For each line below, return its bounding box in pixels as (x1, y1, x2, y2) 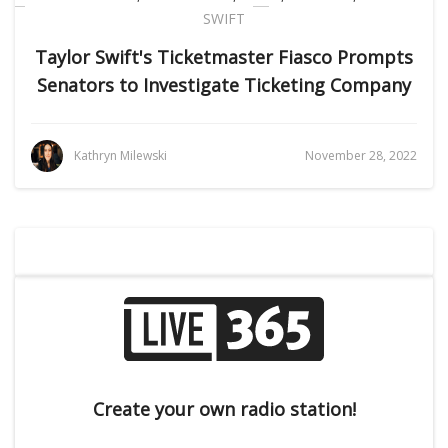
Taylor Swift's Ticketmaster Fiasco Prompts (35, 45, 413, 70)
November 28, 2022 (305, 147, 417, 165)
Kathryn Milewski (74, 146, 167, 164)
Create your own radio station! (92, 396, 356, 421)
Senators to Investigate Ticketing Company (37, 73, 411, 98)
